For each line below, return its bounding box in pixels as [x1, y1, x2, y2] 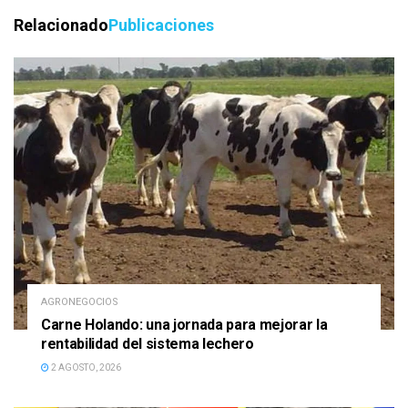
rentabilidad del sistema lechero [41, 334, 254, 352]
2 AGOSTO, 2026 [49, 362, 121, 372]
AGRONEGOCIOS [41, 295, 118, 308]
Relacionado [14, 15, 108, 36]
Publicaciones [108, 15, 214, 36]
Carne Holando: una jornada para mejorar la [41, 315, 328, 333]
